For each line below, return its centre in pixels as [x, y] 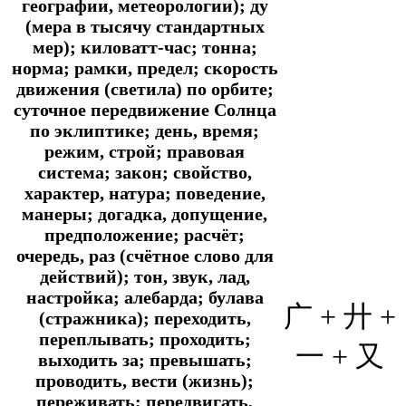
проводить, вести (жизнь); [145, 380]
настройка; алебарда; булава [145, 297]
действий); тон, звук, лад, [145, 276]
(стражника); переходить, [145, 318]
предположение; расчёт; [145, 234]
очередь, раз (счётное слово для [145, 255]
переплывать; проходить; [145, 338]
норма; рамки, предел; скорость [145, 68]
